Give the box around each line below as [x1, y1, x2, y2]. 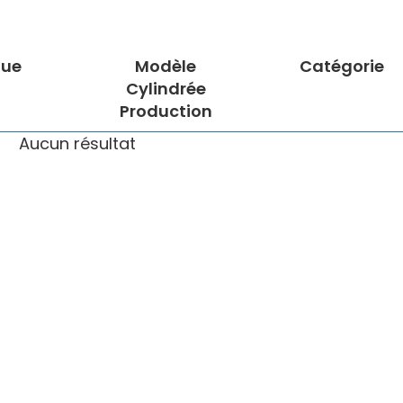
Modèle [135, 55, 196, 78]
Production [119, 100, 212, 123]
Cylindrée [125, 77, 206, 101]
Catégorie [300, 55, 384, 78]
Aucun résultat [19, 132, 136, 156]
